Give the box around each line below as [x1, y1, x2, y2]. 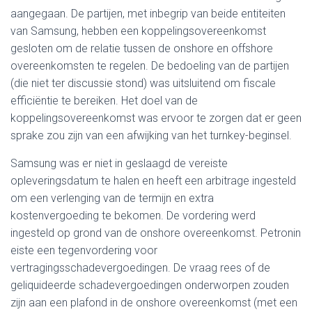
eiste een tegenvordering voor [10, 244, 157, 257]
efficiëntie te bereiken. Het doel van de [10, 94, 198, 107]
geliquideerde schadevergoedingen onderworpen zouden [10, 279, 289, 292]
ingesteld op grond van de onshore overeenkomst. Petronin [10, 226, 301, 240]
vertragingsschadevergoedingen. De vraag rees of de [10, 261, 270, 274]
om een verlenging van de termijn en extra [10, 192, 214, 205]
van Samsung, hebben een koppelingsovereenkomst [10, 24, 266, 38]
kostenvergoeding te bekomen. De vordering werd [10, 209, 256, 222]
